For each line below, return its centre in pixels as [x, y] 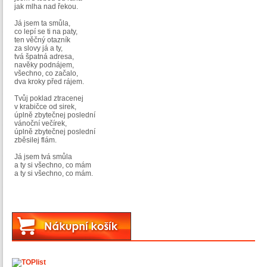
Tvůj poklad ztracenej [49, 99]
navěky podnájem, [44, 65]
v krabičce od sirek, [45, 107]
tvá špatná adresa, [44, 57]
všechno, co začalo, [46, 74]
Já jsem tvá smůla [43, 157]
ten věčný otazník [42, 40]
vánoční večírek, [41, 124]
